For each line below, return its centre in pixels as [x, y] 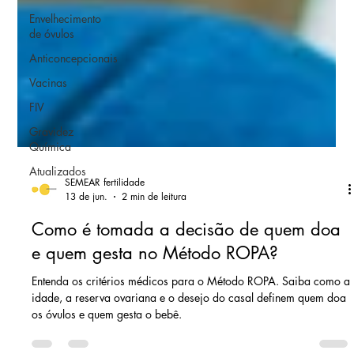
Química [51, 147]
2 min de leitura [154, 315]
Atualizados [58, 171]
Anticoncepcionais [74, 58]
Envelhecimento [66, 19]
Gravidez [52, 132]
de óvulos [52, 34]
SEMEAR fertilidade [105, 301]
